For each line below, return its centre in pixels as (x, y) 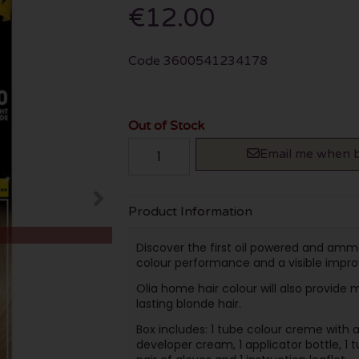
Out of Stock (166, 126)
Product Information (190, 212)
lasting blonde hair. (188, 303)
